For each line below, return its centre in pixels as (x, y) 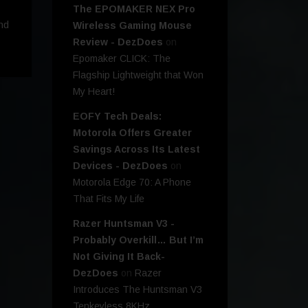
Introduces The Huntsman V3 (137, 290)
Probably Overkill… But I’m (138, 240)
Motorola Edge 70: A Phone (132, 183)
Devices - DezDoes (120, 166)
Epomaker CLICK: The (122, 59)
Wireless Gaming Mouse (132, 26)
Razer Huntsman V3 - (124, 224)
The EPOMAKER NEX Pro (134, 9)
